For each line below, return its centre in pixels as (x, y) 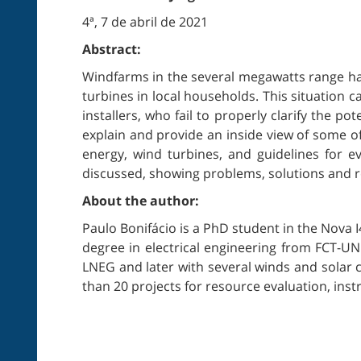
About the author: (141, 201)
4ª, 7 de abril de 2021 (145, 22)
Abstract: (112, 49)
